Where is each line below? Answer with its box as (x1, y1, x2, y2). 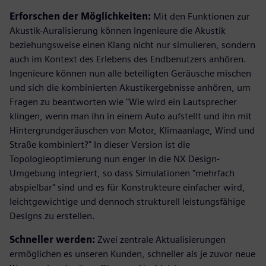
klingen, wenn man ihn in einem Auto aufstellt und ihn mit (9, 110, 252, 122)
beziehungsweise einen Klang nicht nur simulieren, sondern (9, 39, 255, 50)
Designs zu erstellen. (9, 210, 95, 221)
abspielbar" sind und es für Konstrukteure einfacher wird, (9, 181, 245, 193)
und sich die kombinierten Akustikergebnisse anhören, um (9, 81, 251, 93)
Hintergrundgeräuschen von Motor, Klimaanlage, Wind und (9, 124, 255, 136)
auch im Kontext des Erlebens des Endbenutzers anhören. (9, 53, 246, 65)
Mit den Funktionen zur (151, 10, 250, 22)
